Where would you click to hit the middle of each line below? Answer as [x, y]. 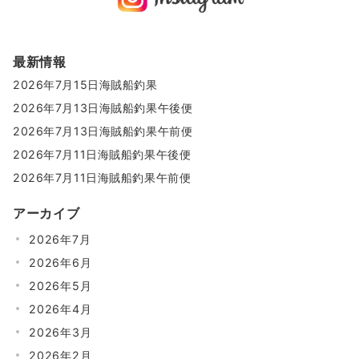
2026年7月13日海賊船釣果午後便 [103, 107]
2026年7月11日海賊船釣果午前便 [102, 177]
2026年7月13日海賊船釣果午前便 [103, 131]
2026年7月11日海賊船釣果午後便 [102, 154]
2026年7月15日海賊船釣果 [85, 84]
